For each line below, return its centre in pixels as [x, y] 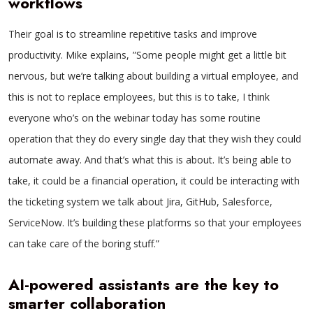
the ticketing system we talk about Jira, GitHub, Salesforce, [140, 202]
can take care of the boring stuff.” [84, 243]
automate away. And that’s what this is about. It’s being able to [150, 160]
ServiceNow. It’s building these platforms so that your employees [155, 223]
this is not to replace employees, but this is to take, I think [139, 97]
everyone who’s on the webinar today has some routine [134, 118]
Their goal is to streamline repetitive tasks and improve [133, 34]
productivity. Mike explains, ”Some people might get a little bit [147, 55]
